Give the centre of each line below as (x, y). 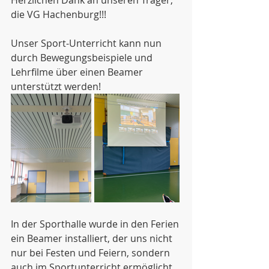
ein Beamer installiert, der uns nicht (93, 238)
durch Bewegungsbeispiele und (83, 58)
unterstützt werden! (56, 86)
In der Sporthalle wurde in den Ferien (96, 224)
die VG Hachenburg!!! (59, 14)
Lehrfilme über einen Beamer (78, 72)
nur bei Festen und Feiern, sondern (92, 253)
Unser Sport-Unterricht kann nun (87, 43)
